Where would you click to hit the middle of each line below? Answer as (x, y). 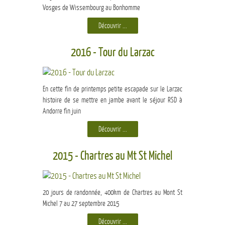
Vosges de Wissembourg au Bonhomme (91, 8)
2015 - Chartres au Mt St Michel (113, 156)
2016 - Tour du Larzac (113, 53)
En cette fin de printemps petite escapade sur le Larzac (113, 89)
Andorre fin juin (62, 111)
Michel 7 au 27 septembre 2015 (81, 204)
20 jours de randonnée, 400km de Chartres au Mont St (113, 193)
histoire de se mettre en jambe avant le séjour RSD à (113, 100)
